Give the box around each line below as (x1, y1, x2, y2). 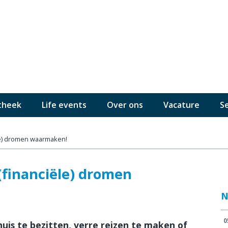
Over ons (107, 99, 143, 110)
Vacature (163, 99, 199, 110)
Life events (42, 99, 87, 110)
